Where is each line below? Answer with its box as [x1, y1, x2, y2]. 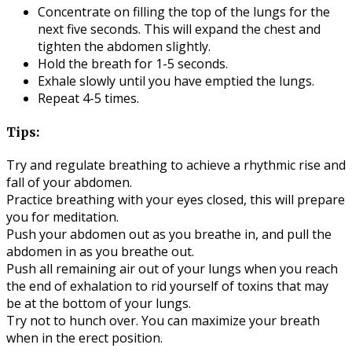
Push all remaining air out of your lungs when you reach [6, 259, 338, 277]
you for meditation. [6, 207, 119, 225]
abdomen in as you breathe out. [6, 242, 194, 260]
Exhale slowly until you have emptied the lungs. [38, 72, 314, 90]
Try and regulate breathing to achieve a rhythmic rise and [6, 156, 346, 174]
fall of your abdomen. [6, 173, 132, 191]
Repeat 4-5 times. [38, 90, 139, 108]
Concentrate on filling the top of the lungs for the [38, 3, 330, 21]
